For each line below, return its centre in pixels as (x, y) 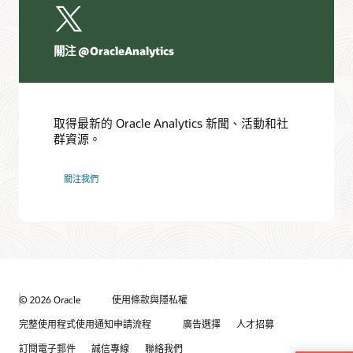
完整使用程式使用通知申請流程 (85, 324)
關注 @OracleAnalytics (114, 51)
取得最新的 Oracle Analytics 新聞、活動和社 (171, 123)
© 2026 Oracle (50, 299)
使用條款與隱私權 (150, 300)
